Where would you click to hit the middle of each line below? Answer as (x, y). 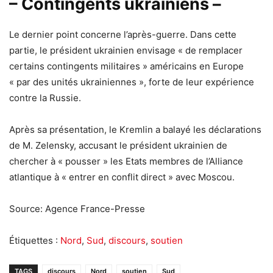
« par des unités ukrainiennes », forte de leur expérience (132, 82)
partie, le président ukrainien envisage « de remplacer (126, 50)
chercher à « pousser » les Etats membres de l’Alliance (126, 161)
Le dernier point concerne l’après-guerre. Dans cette (123, 34)
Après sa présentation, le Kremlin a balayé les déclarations (135, 129)
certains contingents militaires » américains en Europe (126, 66)
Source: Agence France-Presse (77, 208)
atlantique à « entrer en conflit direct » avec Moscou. (122, 177)
